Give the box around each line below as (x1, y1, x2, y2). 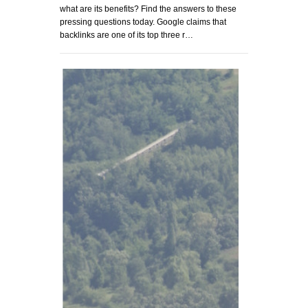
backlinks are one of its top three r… (60, 30, 193, 41)
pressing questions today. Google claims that (60, 17, 226, 27)
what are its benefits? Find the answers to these (60, 4, 236, 14)
